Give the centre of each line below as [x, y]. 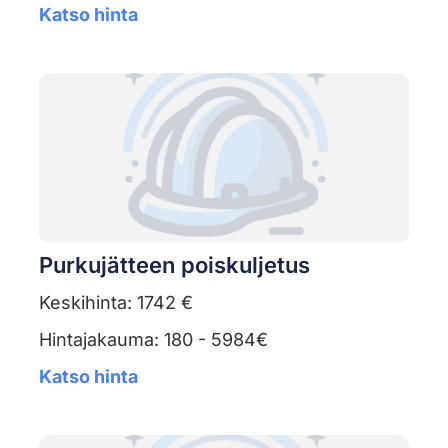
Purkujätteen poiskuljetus [174, 265]
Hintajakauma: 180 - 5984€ [153, 340]
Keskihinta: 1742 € [115, 303]
